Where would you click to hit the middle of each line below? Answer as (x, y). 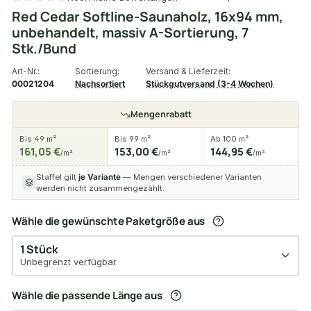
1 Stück (39, 249)
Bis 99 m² (133, 139)
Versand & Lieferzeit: (188, 71)
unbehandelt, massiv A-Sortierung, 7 (130, 32)
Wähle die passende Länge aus (87, 296)
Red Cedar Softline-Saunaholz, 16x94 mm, (148, 16)
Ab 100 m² (229, 139)
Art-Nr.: (26, 71)
